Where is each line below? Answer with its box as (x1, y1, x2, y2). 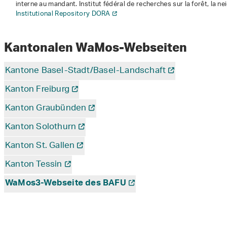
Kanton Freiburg (5, 81, 69, 99)
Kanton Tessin (5, 156, 62, 174)
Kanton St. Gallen (5, 137, 75, 156)
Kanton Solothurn (5, 118, 77, 137)
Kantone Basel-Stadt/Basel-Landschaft (5, 62, 166, 81)
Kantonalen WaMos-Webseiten (4, 39, 190, 55)
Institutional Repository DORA (16, 7, 110, 22)
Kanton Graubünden (5, 99, 87, 118)
